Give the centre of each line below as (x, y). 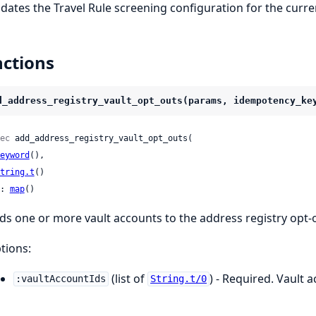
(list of (128, 278)
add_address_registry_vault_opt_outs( (101, 138)
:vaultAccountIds (61, 279)
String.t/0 (179, 279)
